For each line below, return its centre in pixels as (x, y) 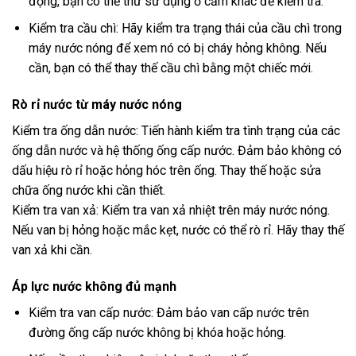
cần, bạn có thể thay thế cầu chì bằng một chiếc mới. (170, 68)
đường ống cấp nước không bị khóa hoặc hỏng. (157, 332)
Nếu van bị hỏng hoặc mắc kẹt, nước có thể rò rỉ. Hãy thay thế (178, 230)
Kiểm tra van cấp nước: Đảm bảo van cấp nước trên (168, 312)
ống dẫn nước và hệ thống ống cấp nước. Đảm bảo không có (177, 150)
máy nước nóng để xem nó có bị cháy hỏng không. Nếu (177, 48)
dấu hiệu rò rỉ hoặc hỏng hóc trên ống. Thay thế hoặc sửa (166, 170)
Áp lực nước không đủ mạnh (94, 286)
